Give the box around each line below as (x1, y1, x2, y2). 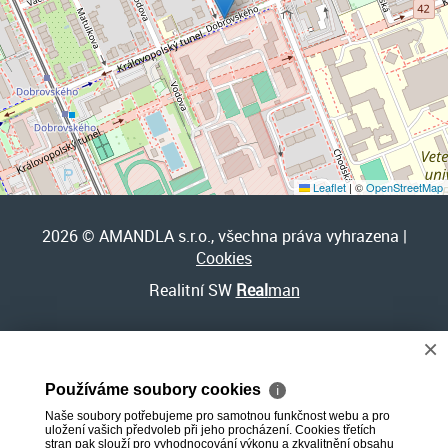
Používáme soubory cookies (45, 381, 265, 398)
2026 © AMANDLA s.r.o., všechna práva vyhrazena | (41, 224, 407, 247)
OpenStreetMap (366, 178, 443, 195)
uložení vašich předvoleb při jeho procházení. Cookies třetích (45, 423, 376, 437)
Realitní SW (148, 278, 236, 301)
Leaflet (310, 178, 346, 195)
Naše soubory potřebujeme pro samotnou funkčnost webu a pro (45, 409, 390, 423)
